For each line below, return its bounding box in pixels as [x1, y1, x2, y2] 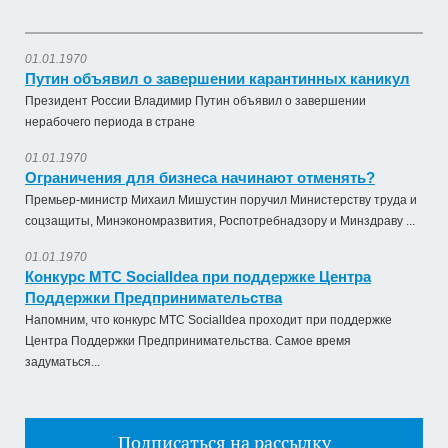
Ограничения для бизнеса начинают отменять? [25, 168, 375, 186]
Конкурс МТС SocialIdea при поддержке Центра [25, 267, 371, 285]
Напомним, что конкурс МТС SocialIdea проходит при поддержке [25, 312, 392, 327]
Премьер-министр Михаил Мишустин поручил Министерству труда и [25, 192, 417, 207]
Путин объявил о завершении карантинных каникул [25, 69, 410, 87]
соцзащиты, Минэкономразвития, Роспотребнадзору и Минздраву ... [25, 213, 415, 228]
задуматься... [25, 354, 100, 369]
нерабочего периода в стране [25, 114, 195, 129]
